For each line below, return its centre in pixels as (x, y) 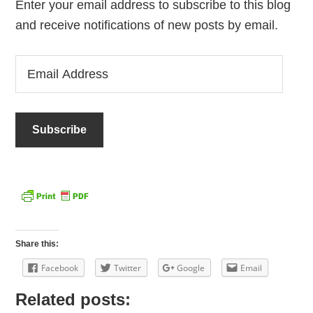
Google (191, 268)
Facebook (60, 268)
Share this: (37, 244)
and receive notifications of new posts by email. (147, 25)
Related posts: (73, 299)
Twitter (128, 268)
